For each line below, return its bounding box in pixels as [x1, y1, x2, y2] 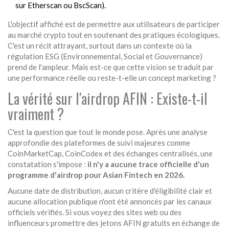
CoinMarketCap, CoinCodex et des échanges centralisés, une [8, 149, 213, 158]
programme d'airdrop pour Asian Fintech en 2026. [8, 170, 185, 180]
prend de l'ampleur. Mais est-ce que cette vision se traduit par [8, 62, 214, 72]
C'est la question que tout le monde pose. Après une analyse [8, 127, 208, 137]
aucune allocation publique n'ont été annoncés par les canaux [8, 197, 212, 207]
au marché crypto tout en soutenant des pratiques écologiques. [8, 30, 220, 40]
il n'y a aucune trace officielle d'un [87, 159, 209, 169]
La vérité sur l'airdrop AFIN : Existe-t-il [8, 88, 208, 109]
